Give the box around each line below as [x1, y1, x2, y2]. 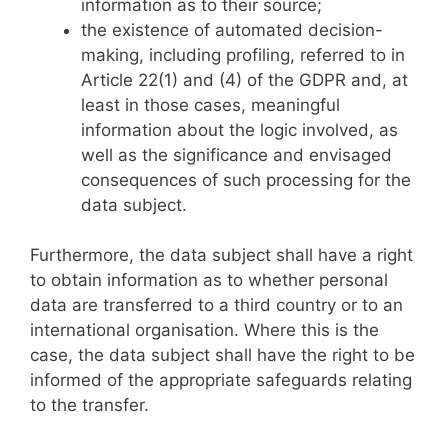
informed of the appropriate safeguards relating [30, 370, 412, 390]
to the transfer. [30, 395, 149, 415]
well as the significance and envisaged [81, 144, 392, 165]
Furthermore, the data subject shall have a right [30, 245, 413, 265]
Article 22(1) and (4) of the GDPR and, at [81, 69, 408, 90]
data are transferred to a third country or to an [30, 295, 403, 315]
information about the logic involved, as [81, 119, 398, 140]
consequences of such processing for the [81, 169, 411, 190]
